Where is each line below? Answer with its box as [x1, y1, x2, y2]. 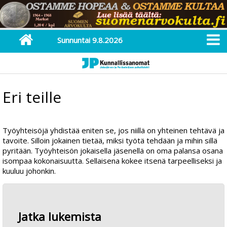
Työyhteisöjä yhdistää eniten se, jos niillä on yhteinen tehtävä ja [3, 125, 224, 136]
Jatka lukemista [18, 208, 101, 224]
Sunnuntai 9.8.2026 [57, 34, 123, 45]
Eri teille [3, 86, 61, 107]
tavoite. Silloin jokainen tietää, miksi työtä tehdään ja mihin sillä [3, 135, 217, 146]
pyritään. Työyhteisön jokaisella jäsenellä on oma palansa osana [3, 145, 223, 156]
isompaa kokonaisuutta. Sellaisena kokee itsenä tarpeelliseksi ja [3, 156, 222, 166]
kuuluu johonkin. [3, 166, 56, 176]
